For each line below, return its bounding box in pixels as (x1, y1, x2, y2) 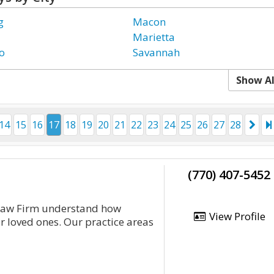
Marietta (133, 30, 176, 44)
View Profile (206, 209, 265, 223)
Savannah (133, 45, 180, 59)
